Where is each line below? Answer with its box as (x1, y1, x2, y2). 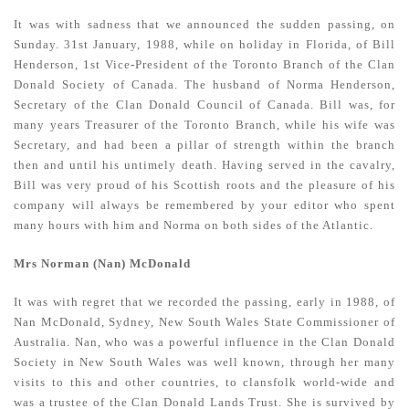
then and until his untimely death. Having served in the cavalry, (14, 158, 395, 172)
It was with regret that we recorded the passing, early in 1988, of (14, 295, 395, 309)
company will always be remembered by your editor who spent (14, 198, 395, 212)
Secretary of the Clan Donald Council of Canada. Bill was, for (14, 98, 395, 111)
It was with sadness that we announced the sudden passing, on (14, 17, 395, 31)
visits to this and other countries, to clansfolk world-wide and (14, 375, 395, 389)
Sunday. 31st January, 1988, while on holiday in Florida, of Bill (14, 37, 395, 51)
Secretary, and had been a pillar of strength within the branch (14, 138, 395, 152)
